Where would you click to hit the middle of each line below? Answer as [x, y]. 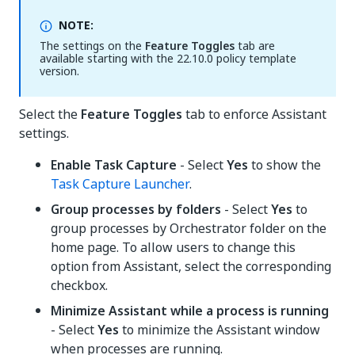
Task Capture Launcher [120, 184]
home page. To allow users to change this [173, 247]
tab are [255, 46]
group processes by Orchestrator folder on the [189, 228]
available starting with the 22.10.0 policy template [168, 58]
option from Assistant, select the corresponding [191, 266]
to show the [284, 165]
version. [59, 71]
